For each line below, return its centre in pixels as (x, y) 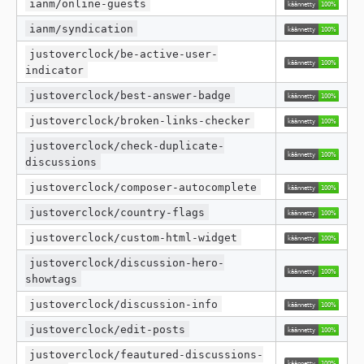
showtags (51, 279)
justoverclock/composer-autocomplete (143, 187)
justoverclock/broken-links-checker (140, 120)
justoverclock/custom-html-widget (134, 237)
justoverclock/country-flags (117, 212)
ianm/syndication (82, 28)
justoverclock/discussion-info (124, 304)
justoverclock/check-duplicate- (127, 145)
